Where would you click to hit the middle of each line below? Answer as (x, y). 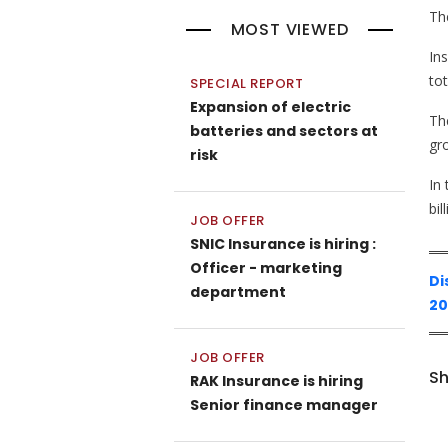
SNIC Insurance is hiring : (283, 244)
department (238, 292)
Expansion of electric (270, 107)
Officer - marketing (266, 268)
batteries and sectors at (284, 131)
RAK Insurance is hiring (276, 381)
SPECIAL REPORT (246, 83)
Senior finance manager (284, 405)
